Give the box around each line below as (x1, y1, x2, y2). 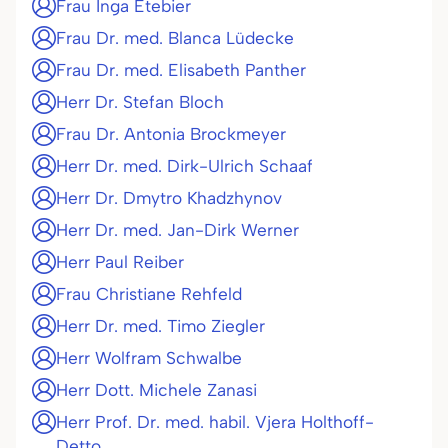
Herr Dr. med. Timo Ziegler (56, 316, 265, 336)
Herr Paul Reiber (56, 252, 184, 272)
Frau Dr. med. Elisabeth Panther (56, 60, 306, 80)
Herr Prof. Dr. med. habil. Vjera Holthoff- (56, 412, 374, 432)
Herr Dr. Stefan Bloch (56, 92, 224, 112)
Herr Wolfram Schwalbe (56, 348, 242, 368)
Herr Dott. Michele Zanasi (56, 380, 257, 400)
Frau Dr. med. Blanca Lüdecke (56, 28, 294, 48)
